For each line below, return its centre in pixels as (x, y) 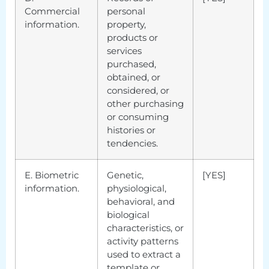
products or (132, 37)
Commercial (52, 11)
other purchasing (145, 103)
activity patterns (143, 241)
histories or (131, 130)
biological (128, 214)
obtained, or (134, 77)
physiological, (137, 188)
